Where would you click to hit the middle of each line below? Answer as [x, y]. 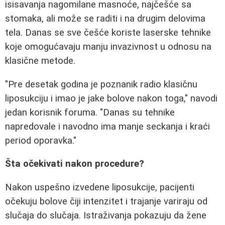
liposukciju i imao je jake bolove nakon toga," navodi [111, 98]
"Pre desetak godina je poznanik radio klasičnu [101, 84]
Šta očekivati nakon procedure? [75, 164]
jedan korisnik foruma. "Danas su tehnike [90, 112]
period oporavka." [41, 140]
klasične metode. [40, 61]
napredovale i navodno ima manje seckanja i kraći [107, 126]
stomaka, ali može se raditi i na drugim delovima [105, 19]
